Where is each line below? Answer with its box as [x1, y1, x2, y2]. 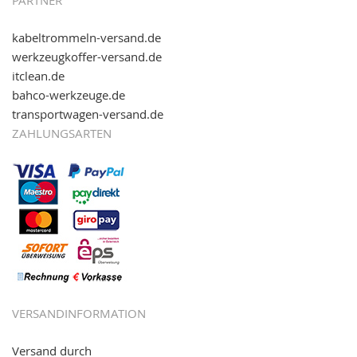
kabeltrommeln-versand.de [12, 29, 161, 46]
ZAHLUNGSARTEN [12, 125, 112, 142]
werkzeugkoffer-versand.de [12, 49, 162, 65]
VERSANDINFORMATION [12, 305, 146, 322]
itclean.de [12, 68, 65, 84]
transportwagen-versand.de [12, 106, 163, 123]
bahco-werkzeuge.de [12, 87, 125, 104]
